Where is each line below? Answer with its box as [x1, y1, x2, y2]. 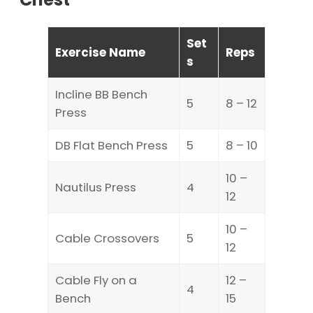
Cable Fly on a [55, 271, 137, 289]
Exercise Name [55, 43, 145, 61]
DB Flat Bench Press [55, 136, 168, 154]
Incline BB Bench [55, 85, 147, 103]
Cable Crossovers [55, 229, 159, 247]
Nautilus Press [55, 178, 136, 196]
